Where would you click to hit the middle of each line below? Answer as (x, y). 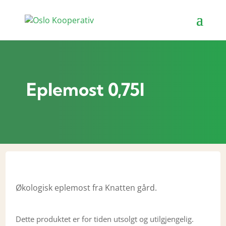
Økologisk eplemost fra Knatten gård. (87, 188)
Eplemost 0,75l (85, 89)
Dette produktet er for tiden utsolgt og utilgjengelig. (105, 219)
